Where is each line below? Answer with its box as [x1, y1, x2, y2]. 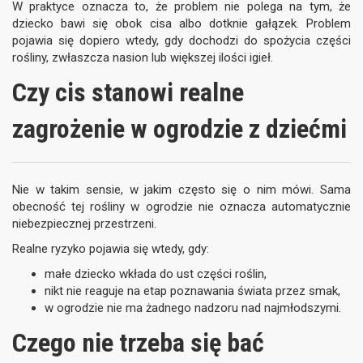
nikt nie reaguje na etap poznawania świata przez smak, [45, 284, 340, 298]
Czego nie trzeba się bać [12, 327, 264, 358]
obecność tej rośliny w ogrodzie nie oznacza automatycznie [12, 199, 351, 214]
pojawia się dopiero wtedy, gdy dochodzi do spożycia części [12, 33, 351, 48]
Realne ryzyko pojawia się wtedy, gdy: [12, 241, 209, 256]
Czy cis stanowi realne [12, 77, 244, 108]
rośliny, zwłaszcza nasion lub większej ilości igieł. [12, 50, 273, 65]
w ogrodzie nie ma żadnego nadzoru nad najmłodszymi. [45, 301, 341, 315]
